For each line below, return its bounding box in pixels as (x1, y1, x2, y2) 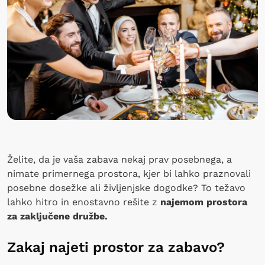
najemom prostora (160, 196, 247, 208)
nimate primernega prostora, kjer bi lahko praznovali (7, 167, 251, 179)
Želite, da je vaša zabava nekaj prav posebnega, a (7, 153, 232, 165)
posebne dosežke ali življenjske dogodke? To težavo (7, 182, 245, 193)
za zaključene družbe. (7, 210, 108, 222)
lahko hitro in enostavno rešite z (7, 196, 160, 208)
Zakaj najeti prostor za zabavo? (7, 238, 225, 256)
